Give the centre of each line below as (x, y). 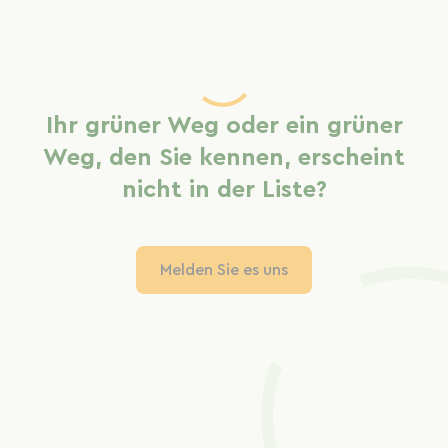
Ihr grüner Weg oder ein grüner (224, 125)
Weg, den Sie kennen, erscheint (224, 157)
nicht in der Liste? (224, 189)
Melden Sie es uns (224, 269)
